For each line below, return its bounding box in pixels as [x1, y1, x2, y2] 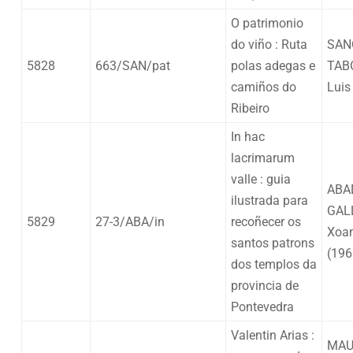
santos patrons [231, 235, 314, 251]
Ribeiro [231, 100, 269, 116]
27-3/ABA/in [95, 214, 165, 229]
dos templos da [231, 256, 317, 272]
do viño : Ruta [231, 36, 307, 52]
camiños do [231, 79, 296, 95]
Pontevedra [231, 299, 294, 314]
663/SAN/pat [95, 58, 170, 73]
